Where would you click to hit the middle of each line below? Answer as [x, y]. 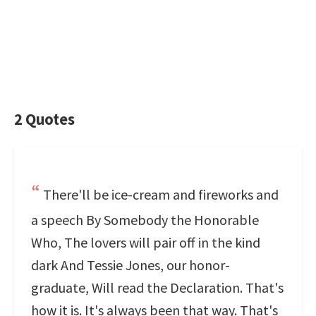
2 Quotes [44, 119]
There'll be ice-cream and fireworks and [161, 194]
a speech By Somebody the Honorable [145, 220]
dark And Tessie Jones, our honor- [130, 265]
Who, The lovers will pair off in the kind [146, 242]
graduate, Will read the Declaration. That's [157, 287]
